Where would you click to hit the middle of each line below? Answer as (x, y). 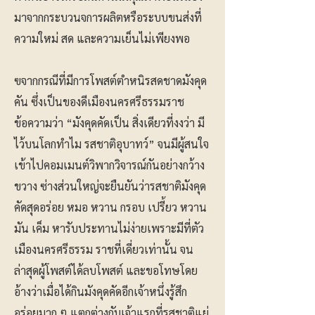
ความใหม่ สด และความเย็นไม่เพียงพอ (102, 38)
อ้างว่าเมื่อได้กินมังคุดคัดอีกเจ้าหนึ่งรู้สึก (101, 291)
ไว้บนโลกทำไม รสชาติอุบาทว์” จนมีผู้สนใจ (111, 144)
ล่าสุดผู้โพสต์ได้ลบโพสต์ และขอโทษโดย (106, 270)
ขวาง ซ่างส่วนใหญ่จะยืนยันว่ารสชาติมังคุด (110, 186)
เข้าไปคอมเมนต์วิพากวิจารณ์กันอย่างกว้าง (109, 165)
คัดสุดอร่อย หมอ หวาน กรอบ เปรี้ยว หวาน (110, 207)
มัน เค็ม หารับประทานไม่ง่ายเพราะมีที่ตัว (109, 228)
